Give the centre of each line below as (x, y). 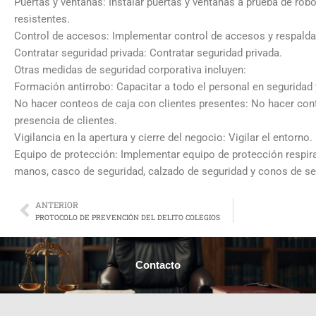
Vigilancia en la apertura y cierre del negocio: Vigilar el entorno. (163, 138)
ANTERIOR (57, 205)
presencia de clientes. (66, 121)
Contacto (158, 265)
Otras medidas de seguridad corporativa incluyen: (130, 70)
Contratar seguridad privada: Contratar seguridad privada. (148, 53)
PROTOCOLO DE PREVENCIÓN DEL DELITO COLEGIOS (128, 217)
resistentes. (42, 19)
